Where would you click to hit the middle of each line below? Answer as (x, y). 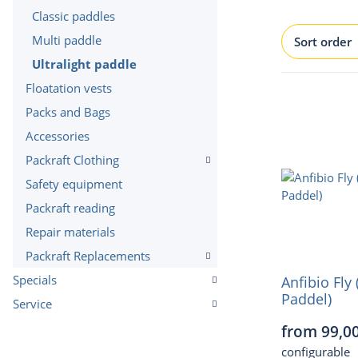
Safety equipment (74, 184)
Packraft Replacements (88, 256)
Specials (35, 280)
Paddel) (306, 299)
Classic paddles (74, 16)
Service (32, 304)
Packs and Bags (68, 112)
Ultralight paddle (84, 64)
